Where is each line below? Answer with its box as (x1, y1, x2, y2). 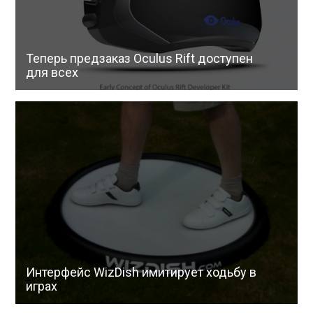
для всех (26, 64, 79, 80)
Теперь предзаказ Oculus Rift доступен (26, 50, 254, 66)
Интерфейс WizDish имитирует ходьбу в (26, 264, 257, 279)
